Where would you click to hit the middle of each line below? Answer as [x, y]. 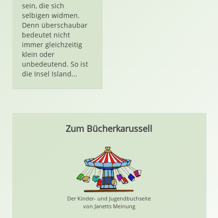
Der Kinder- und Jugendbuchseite [109, 198]
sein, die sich [43, 6]
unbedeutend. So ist [55, 64]
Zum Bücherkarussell [109, 128]
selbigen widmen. [51, 15]
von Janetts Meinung [109, 206]
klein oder [38, 54]
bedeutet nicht [46, 35]
